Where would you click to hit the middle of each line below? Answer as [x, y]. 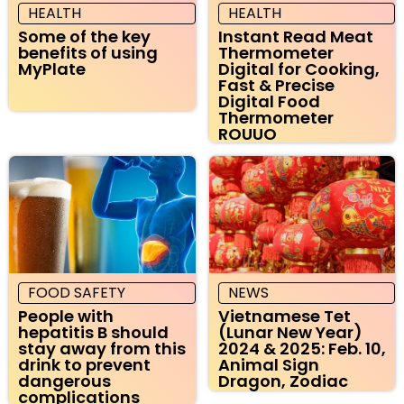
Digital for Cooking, [298, 69]
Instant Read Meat [295, 36]
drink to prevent [84, 364]
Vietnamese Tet [284, 316]
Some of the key [84, 36]
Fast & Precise [276, 85]
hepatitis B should [93, 332]
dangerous [64, 381]
